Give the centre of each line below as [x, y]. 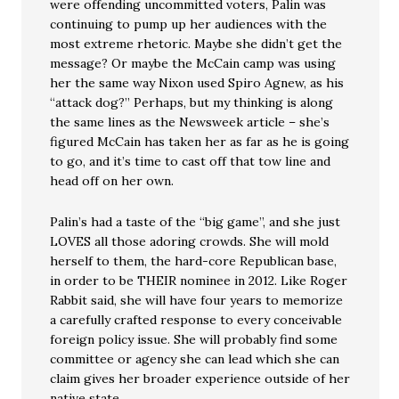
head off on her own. [112, 181]
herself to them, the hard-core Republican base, [194, 261]
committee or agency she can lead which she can [195, 359]
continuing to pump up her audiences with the [189, 24]
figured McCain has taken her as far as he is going [200, 142]
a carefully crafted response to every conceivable [196, 320]
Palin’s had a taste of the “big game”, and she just [195, 222]
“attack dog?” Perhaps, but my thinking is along [192, 102]
